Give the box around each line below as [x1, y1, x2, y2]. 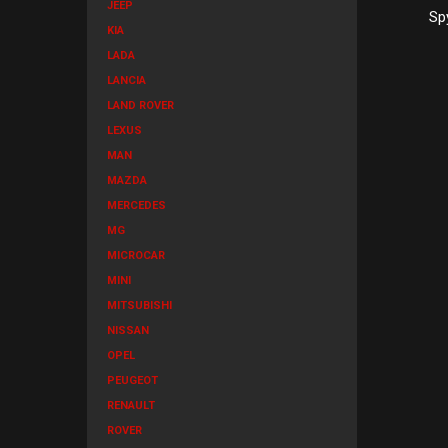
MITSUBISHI [107, 299, 172, 312]
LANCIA [107, 74, 146, 87]
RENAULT [107, 399, 155, 412]
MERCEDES [107, 199, 166, 212]
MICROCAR [107, 249, 165, 262]
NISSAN [107, 324, 149, 337]
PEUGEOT [107, 374, 158, 387]
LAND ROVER [107, 99, 174, 112]
